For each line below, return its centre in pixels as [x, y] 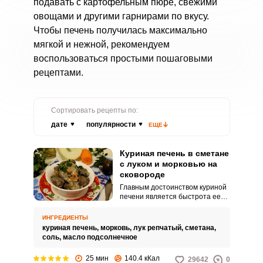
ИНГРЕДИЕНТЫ [65, 218]
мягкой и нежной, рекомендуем [101, 44]
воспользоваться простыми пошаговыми [123, 58]
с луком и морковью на [168, 164]
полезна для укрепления [161, 215]
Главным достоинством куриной [173, 187]
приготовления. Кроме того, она [173, 206]
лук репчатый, [159, 228]
